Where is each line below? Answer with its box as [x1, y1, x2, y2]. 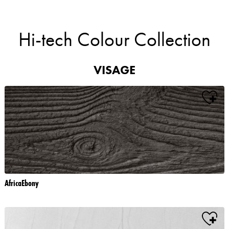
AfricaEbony [5, 177, 39, 189]
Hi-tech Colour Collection [18, 27, 211, 52]
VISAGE [94, 62, 135, 78]
